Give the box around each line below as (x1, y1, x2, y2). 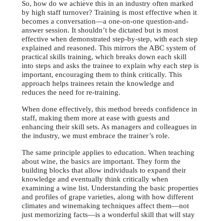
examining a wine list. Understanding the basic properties (22, 184, 198, 192)
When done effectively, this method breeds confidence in (22, 105, 197, 113)
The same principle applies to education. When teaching (22, 148, 194, 157)
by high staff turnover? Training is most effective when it (22, 8, 197, 17)
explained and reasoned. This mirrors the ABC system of (22, 44, 196, 52)
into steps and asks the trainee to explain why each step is (22, 62, 199, 70)
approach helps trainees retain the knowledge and (22, 79, 174, 88)
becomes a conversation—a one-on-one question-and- (22, 17, 188, 26)
